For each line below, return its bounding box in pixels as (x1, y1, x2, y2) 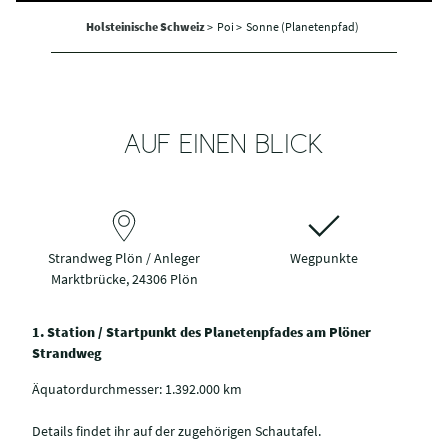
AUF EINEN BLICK (124, 135, 324, 160)
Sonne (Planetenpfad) (245, 18, 359, 34)
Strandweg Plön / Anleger (48, 249, 200, 268)
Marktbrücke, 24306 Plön (50, 270, 198, 289)
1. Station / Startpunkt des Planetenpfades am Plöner (32, 323, 371, 342)
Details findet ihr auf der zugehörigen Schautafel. (32, 421, 321, 440)
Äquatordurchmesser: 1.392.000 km (32, 379, 242, 398)
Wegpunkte (290, 249, 358, 268)
